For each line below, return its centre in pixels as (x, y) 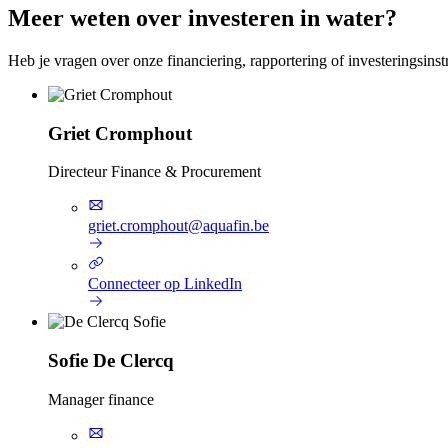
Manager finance (101, 399)
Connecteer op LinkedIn (165, 284)
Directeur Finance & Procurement (154, 172)
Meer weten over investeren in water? (202, 18)
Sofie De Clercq (111, 361)
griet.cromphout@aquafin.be (178, 226)
